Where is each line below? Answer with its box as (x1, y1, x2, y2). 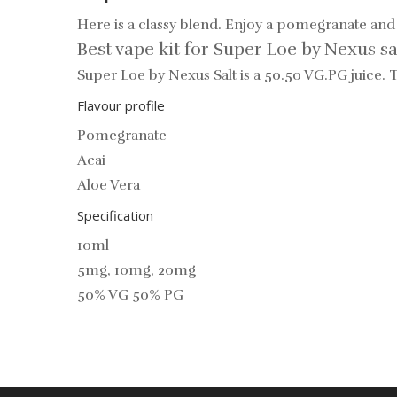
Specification (77, 206, 157, 224)
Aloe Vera (77, 176, 140, 194)
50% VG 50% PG (77, 286, 183, 304)
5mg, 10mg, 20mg (77, 261, 196, 279)
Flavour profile (77, 97, 165, 114)
